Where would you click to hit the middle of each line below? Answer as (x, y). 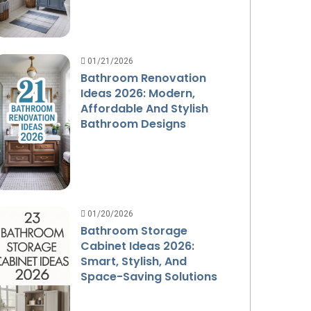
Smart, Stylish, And (134, 261)
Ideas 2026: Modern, (138, 93)
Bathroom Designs (134, 124)
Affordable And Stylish (145, 108)
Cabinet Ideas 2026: (138, 246)
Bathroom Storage (134, 230)
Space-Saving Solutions (149, 276)
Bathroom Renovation (144, 78)
